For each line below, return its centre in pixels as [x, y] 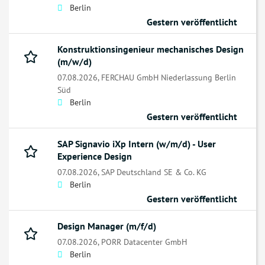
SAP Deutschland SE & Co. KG [154, 172]
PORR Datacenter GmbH [144, 242]
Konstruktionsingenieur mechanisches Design [151, 49]
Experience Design [95, 156]
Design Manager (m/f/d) [107, 226]
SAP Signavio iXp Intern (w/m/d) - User [137, 144]
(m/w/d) [75, 62]
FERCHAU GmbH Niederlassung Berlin [169, 77]
